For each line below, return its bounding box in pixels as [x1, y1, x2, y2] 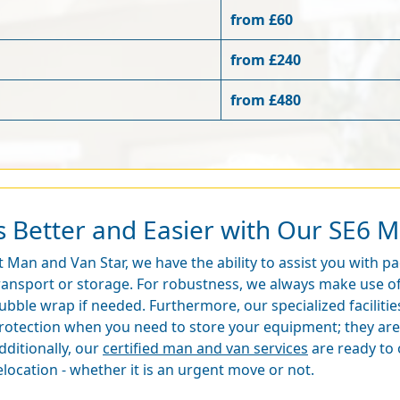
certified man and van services [103, 338, 308, 358]
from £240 [230, 50, 301, 70]
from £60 [230, 10, 293, 29]
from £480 [230, 90, 301, 110]
